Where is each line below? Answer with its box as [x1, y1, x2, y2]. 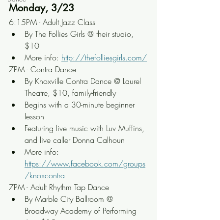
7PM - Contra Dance [9, 64, 76, 75]
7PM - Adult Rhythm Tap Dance [9, 182, 109, 192]
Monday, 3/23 [9, 1, 74, 14]
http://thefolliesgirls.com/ [61, 52, 147, 63]
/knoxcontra [25, 170, 65, 181]
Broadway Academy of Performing [25, 205, 139, 216]
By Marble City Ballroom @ [25, 193, 115, 204]
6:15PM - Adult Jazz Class [9, 17, 95, 27]
